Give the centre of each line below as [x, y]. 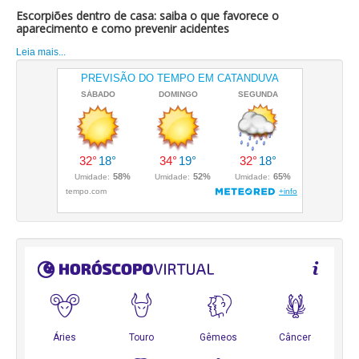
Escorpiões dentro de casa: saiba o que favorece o [147, 15]
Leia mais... [41, 52]
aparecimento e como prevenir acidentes [123, 28]
